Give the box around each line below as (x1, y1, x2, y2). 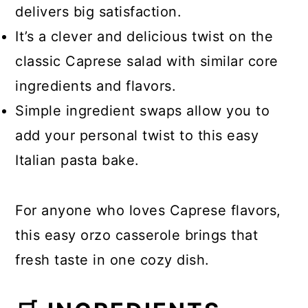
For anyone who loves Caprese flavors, (15, 202, 281, 219)
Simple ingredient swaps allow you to (15, 102, 270, 119)
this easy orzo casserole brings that (15, 227, 258, 243)
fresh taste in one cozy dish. (15, 252, 210, 268)
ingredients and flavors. (15, 78, 177, 94)
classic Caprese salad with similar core (15, 53, 278, 69)
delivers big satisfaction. (15, 3, 182, 20)
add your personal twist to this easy (15, 127, 259, 144)
